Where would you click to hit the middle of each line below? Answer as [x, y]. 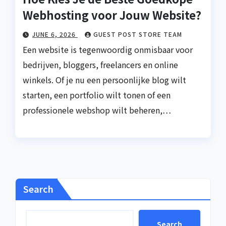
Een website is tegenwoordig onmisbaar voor [108, 49]
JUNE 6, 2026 [55, 34]
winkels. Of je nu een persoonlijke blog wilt [104, 79]
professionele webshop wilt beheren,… [97, 110]
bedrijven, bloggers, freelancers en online [100, 64]
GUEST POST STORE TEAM [138, 34]
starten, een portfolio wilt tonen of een [97, 95]
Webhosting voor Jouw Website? [112, 14]
